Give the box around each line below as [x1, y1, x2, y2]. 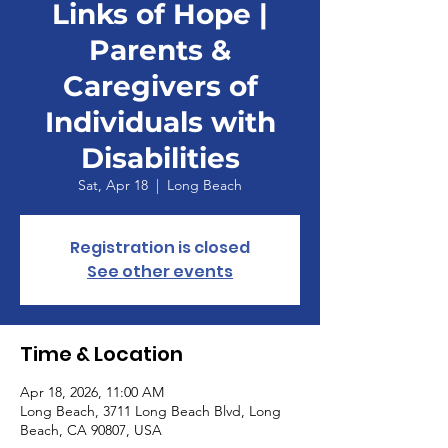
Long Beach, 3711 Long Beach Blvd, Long [20, 402, 281, 420]
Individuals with [44, 105, 276, 139]
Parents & [89, 33, 231, 67]
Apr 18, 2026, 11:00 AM [20, 383, 164, 401]
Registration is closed [70, 236, 250, 259]
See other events [87, 260, 233, 283]
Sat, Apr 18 [78, 176, 148, 194]
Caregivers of [62, 69, 258, 103]
